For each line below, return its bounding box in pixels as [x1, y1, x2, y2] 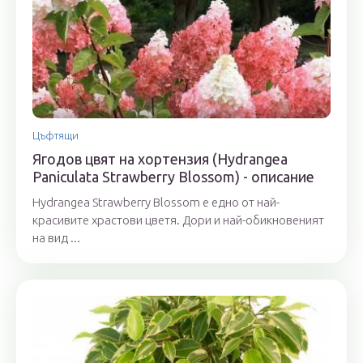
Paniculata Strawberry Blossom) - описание [32, 169, 314, 186]
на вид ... [32, 231, 80, 246]
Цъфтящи [32, 130, 79, 142]
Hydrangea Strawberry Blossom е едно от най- [32, 195, 280, 210]
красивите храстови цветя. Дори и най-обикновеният [32, 213, 324, 228]
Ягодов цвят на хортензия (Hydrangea [32, 151, 288, 168]
